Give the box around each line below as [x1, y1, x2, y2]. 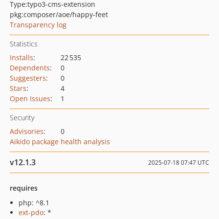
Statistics [10, 39, 38, 48]
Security [10, 113, 34, 122]
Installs [10, 53, 33, 62]
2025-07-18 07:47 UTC [148, 158, 209, 167]
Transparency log [10, 20, 66, 29]
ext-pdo [19, 208, 44, 217]
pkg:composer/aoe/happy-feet [10, 10, 108, 19]
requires [10, 183, 38, 193]
